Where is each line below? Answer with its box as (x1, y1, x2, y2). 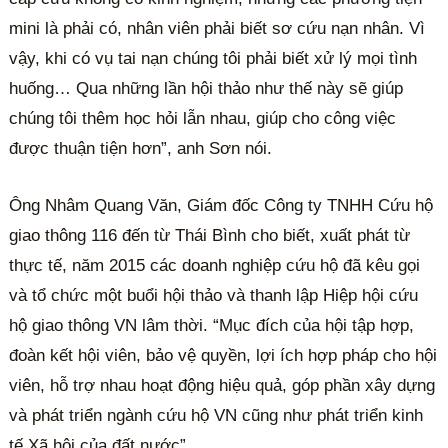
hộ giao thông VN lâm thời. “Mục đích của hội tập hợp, (9, 316, 415, 336)
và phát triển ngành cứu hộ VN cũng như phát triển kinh (9, 406, 424, 426)
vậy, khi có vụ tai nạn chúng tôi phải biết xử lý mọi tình (9, 48, 418, 68)
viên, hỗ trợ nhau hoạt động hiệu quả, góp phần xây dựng (9, 376, 436, 396)
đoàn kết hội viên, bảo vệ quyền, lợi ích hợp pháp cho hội (9, 346, 438, 366)
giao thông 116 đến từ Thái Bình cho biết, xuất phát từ (9, 226, 411, 246)
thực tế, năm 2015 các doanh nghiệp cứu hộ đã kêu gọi (9, 256, 421, 276)
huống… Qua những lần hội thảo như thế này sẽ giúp (9, 78, 404, 98)
